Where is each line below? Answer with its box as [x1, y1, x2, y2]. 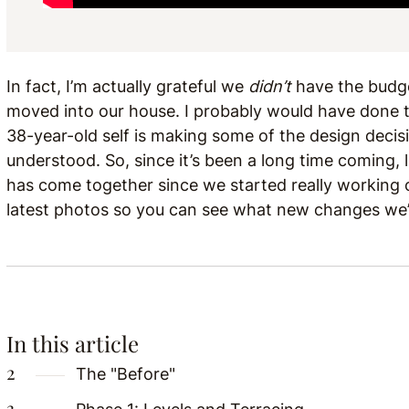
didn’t [248, 77, 291, 96]
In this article [6, 329, 139, 358]
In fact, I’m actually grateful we [6, 77, 248, 96]
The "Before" [76, 364, 175, 383]
